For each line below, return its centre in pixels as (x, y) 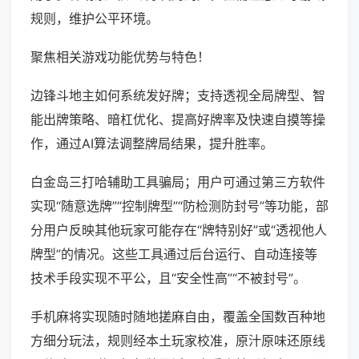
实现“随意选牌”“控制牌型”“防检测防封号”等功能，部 (179, 206)
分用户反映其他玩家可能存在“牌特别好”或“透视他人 (179, 230)
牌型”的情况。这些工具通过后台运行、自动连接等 (174, 254)
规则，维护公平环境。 (95, 19)
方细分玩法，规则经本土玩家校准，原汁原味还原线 (178, 341)
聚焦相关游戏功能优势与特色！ (120, 57)
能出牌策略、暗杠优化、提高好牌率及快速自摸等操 (178, 120)
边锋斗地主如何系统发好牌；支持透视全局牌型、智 (178, 96)
